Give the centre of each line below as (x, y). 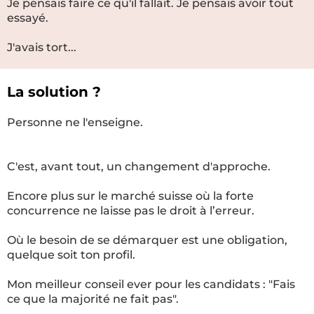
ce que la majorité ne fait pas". (93, 299)
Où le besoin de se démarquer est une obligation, (147, 240)
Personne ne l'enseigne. (75, 122)
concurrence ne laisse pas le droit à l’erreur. (131, 211)
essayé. (28, 18)
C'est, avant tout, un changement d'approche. (139, 166)
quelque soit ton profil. (71, 255)
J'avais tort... (42, 47)
